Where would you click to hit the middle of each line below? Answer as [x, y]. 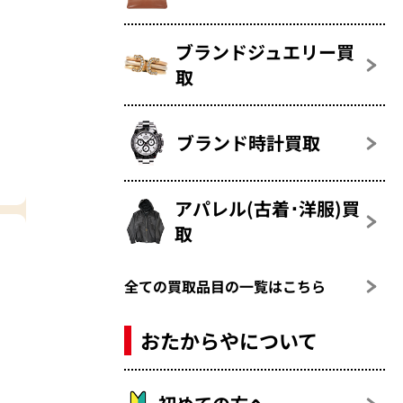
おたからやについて [229, 340]
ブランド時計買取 [249, 143]
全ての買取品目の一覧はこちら [225, 287]
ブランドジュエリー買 [265, 52]
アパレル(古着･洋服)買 [268, 209]
